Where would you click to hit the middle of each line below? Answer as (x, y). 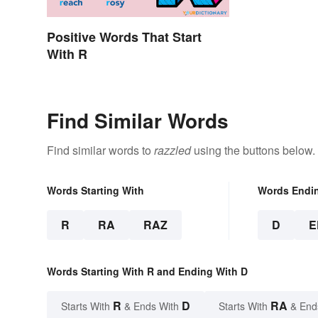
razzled (172, 150)
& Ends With (152, 306)
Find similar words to (100, 150)
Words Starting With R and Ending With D (147, 272)
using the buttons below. (253, 150)
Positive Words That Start (124, 37)
